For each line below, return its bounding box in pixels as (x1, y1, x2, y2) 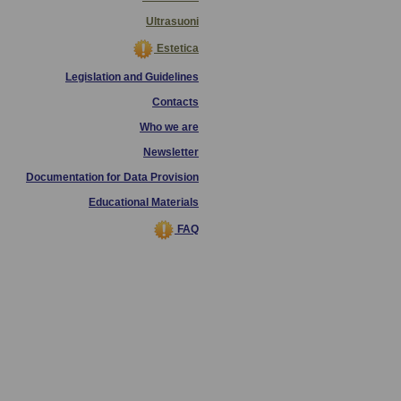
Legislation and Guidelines (65, 70, 199, 83)
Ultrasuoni (146, 14, 199, 28)
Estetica (154, 41, 199, 55)
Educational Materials (89, 195, 199, 209)
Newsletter (143, 145, 199, 158)
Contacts (152, 95, 199, 108)
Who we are (140, 120, 199, 133)
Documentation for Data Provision (26, 170, 199, 183)
